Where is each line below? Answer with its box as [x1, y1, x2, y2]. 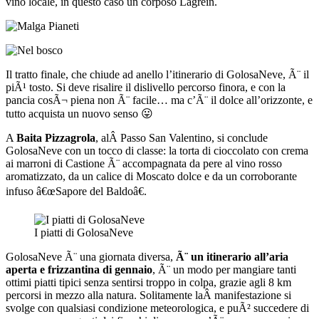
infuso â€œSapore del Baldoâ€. [6, 184, 147, 197]
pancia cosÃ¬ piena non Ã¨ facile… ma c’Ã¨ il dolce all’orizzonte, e [6, 93, 313, 106]
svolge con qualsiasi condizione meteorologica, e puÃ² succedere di [6, 301, 309, 314]
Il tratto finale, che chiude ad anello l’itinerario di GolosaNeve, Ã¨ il [6, 68, 309, 80]
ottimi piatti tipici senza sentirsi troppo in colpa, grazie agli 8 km [6, 276, 291, 288]
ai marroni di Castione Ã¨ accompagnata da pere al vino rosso [6, 157, 282, 169]
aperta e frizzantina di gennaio [6, 263, 152, 276]
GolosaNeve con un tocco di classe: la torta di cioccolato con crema [6, 144, 308, 157]
